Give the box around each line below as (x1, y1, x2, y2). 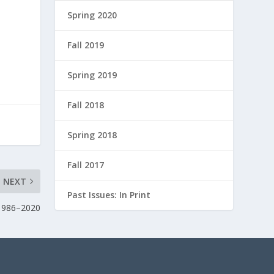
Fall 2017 (67, 159, 105, 171)
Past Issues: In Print (67, 189, 151, 201)
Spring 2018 (67, 129, 117, 141)
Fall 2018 (67, 99, 105, 111)
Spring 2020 (67, 9, 117, 21)
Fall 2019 (67, 39, 105, 51)
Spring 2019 (67, 69, 117, 81)
